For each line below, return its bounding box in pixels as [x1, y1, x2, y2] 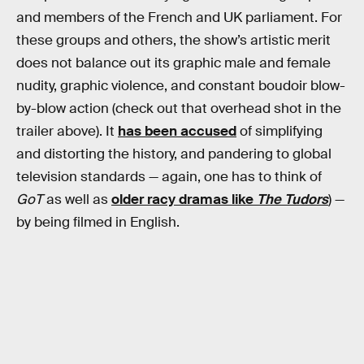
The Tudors [257, 191, 328, 209]
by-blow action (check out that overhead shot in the [16, 100, 341, 118]
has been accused [118, 123, 236, 141]
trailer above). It [16, 123, 118, 141]
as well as [43, 191, 111, 209]
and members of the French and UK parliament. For [16, 9, 342, 27]
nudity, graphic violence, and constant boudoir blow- [16, 77, 345, 95]
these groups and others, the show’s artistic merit [16, 32, 331, 50]
